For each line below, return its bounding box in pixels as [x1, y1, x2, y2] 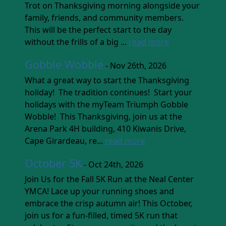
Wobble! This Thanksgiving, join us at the [25, 110, 183, 122]
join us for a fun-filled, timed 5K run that [25, 209, 178, 221]
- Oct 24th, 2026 [82, 158, 144, 170]
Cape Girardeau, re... [25, 135, 105, 146]
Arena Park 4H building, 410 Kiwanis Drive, [25, 123, 187, 134]
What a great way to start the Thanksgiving [25, 74, 190, 86]
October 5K [25, 155, 82, 171]
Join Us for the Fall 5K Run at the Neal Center [25, 173, 194, 185]
